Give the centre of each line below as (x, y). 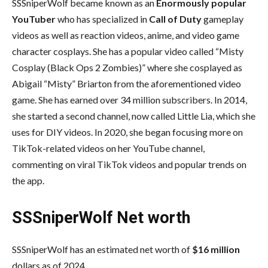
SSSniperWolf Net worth (101, 217)
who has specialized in (102, 19)
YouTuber (34, 19)
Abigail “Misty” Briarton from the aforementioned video (127, 83)
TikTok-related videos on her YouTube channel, (108, 148)
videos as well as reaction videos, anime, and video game (126, 35)
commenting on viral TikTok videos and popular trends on (129, 164)
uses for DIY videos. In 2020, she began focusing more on (127, 132)
